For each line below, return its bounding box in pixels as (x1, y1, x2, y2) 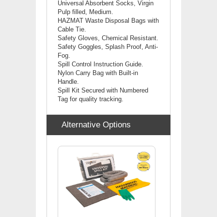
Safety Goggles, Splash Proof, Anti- (58, 43, 158, 50)
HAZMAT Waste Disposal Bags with (58, 16, 159, 24)
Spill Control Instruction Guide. (58, 60, 143, 68)
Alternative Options (62, 120, 131, 129)
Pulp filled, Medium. (58, 8, 113, 15)
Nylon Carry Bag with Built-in (58, 69, 138, 77)
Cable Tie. (58, 25, 86, 33)
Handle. (58, 77, 79, 85)
